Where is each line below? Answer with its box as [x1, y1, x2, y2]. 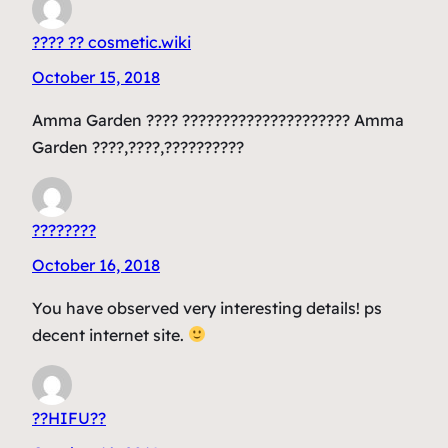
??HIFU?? [32, 407, 106, 428]
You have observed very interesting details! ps [32, 297, 382, 318]
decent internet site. [32, 324, 188, 345]
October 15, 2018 [32, 66, 160, 87]
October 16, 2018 [32, 254, 160, 275]
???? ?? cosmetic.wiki [32, 31, 191, 52]
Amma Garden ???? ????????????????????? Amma [32, 109, 404, 130]
